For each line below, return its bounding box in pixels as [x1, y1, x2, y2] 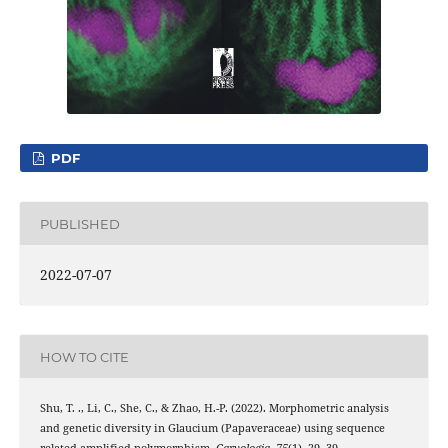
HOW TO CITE [39, 348, 129, 365]
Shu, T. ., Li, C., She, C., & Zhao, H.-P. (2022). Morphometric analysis [39, 401, 389, 416]
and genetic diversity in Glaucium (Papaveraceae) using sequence [39, 421, 385, 436]
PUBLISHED [39, 215, 120, 232]
